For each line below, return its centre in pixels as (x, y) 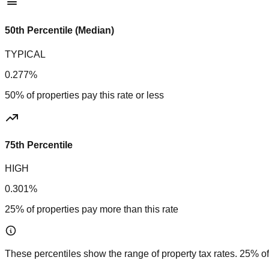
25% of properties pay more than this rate (92, 210)
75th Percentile (39, 145)
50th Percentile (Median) (59, 31)
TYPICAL (25, 54)
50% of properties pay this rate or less (84, 95)
